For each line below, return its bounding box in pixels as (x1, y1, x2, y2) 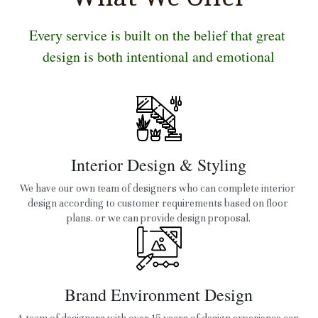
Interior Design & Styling (71, 153, 247, 176)
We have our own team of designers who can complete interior (20, 182, 296, 194)
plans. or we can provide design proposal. (67, 212, 251, 224)
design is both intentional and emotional (43, 46, 275, 66)
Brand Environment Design (65, 283, 253, 306)
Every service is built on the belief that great (28, 25, 285, 45)
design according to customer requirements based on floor (27, 197, 288, 209)
